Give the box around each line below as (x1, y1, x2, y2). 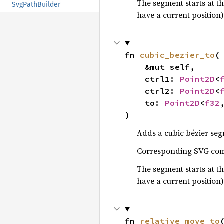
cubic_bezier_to (139, 50, 215, 60)
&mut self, (124, 62, 145, 72)
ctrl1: (144, 74, 180, 84)
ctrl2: (144, 86, 180, 96)
